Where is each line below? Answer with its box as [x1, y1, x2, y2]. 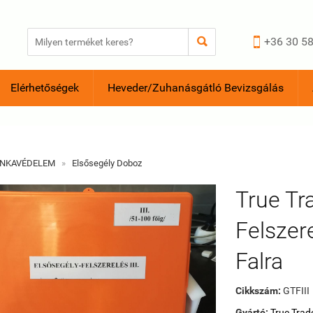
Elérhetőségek [10, 80, 79, 94]
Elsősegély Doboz [72, 157, 142, 168]
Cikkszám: [235, 284, 282, 296]
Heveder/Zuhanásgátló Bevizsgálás [108, 80, 284, 94]
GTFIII [281, 284, 310, 296]
